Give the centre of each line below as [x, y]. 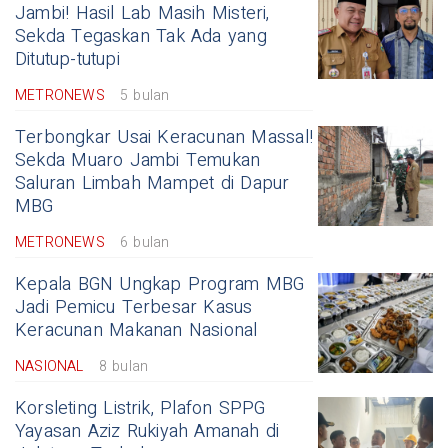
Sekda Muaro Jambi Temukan [138, 160]
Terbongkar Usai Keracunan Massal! [164, 137]
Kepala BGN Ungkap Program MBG [160, 284]
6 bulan [144, 242]
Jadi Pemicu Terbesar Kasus [134, 307]
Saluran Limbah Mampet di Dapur [152, 183]
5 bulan [144, 95]
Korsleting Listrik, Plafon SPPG [140, 408]
